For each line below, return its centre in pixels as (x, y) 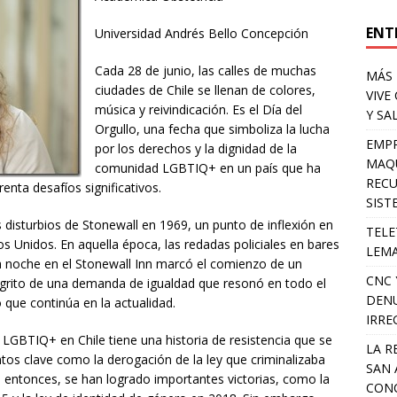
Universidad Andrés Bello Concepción (202, 34)
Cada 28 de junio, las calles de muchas (206, 71)
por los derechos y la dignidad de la (196, 149)
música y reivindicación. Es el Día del (198, 110)
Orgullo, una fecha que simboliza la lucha (212, 129)
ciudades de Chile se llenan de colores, (205, 90)
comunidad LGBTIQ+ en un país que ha (208, 168)
